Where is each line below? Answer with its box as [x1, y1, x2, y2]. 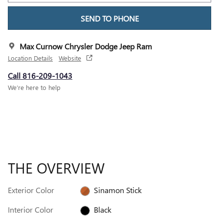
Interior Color [8, 204, 53, 215]
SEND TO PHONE [80, 13, 139, 23]
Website [59, 53, 81, 62]
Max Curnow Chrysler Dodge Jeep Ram [20, 41, 152, 51]
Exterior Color [8, 184, 54, 195]
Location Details [8, 53, 53, 62]
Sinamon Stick [93, 184, 142, 195]
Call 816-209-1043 [8, 70, 72, 81]
